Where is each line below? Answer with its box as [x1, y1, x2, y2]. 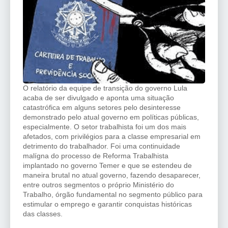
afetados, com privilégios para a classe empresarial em [23, 132, 201, 141]
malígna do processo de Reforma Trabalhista [23, 152, 168, 160]
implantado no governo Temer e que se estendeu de [23, 161, 192, 170]
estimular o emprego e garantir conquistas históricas [23, 200, 192, 209]
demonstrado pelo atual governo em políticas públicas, [23, 113, 199, 122]
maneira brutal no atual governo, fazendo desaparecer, [23, 171, 201, 180]
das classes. [23, 210, 63, 218]
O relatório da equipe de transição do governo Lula [23, 84, 187, 93]
